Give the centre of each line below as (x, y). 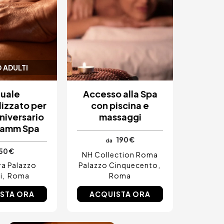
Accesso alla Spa (120, 93)
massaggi (120, 116)
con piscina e (120, 105)
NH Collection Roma (120, 154)
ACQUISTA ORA (120, 194)
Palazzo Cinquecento (118, 165)
